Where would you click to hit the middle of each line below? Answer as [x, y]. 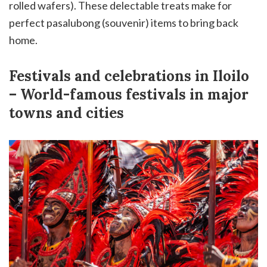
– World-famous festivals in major [129, 94]
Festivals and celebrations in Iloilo [129, 76]
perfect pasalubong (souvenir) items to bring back [124, 22]
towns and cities [66, 113]
